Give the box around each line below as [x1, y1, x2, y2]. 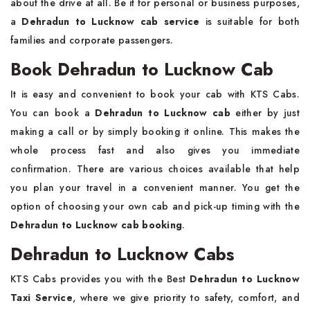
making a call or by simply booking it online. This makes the [10, 125, 300, 138]
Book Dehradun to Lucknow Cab [10, 57, 273, 82]
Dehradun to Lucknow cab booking [10, 218, 183, 232]
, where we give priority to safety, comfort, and [72, 291, 300, 304]
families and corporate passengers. [10, 33, 174, 47]
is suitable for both [199, 15, 300, 28]
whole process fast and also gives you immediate [10, 143, 300, 157]
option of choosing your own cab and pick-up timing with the [10, 199, 300, 213]
